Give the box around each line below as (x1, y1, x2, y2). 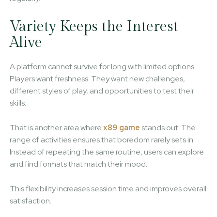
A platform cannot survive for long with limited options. (10, 61, 196, 72)
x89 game (103, 122, 140, 133)
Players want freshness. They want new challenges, (10, 73, 185, 84)
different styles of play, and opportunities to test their (10, 85, 194, 96)
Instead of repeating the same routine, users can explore (10, 146, 204, 157)
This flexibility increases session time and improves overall (10, 183, 206, 194)
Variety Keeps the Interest (10, 17, 178, 35)
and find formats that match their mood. (10, 158, 147, 169)
